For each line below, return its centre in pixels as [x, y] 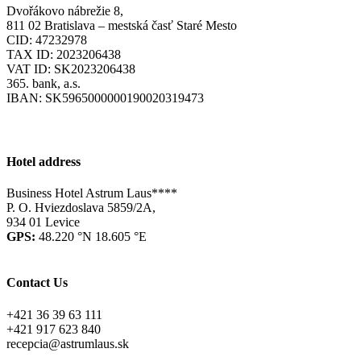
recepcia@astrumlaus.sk [68, 343]
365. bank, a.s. [44, 84]
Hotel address [44, 161]
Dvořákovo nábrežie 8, [65, 11]
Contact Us [37, 283]
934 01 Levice [43, 222]
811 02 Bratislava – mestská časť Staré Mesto [122, 26]
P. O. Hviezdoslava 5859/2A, [81, 208]
